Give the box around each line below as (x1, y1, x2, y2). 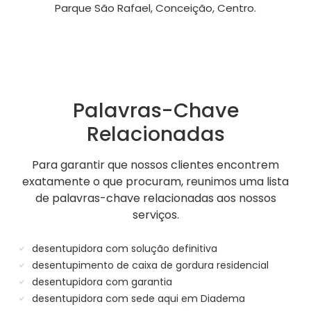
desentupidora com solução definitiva (29, 242, 217, 256)
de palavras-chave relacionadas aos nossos (35, 190, 276, 207)
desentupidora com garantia (29, 275, 172, 289)
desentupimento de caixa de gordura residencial (29, 258, 269, 273)
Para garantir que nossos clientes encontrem (32, 157, 279, 174)
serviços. (132, 207, 179, 224)
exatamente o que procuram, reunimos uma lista (22, 174, 289, 190)
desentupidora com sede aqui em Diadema (29, 292, 245, 306)
